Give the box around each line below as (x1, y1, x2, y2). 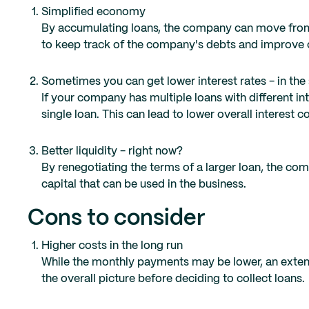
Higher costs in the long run (41, 241, 183, 252)
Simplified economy (41, 7, 146, 18)
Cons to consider (28, 208, 206, 230)
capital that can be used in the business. (41, 179, 246, 190)
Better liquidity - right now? (41, 146, 183, 157)
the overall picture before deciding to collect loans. (41, 274, 305, 285)
